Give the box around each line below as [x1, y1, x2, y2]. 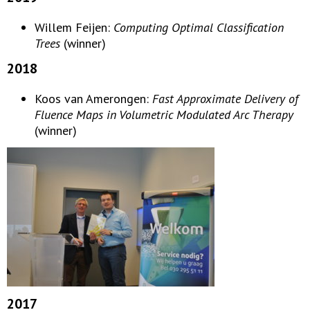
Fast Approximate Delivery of [152, 91, 298, 107]
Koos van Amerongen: [35, 91, 152, 107]
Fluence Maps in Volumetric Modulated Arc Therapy [35, 107, 293, 122]
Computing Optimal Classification [113, 19, 284, 35]
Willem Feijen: [35, 19, 113, 35]
